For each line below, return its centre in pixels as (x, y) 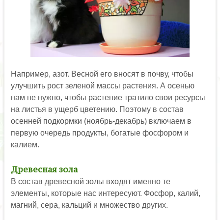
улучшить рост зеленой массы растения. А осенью (102, 86)
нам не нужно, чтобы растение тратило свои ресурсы (108, 98)
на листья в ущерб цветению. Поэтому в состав (97, 110)
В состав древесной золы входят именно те (90, 182)
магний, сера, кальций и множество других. (89, 205)
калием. (25, 145)
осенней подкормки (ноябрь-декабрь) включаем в (101, 121)
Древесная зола (44, 170)
